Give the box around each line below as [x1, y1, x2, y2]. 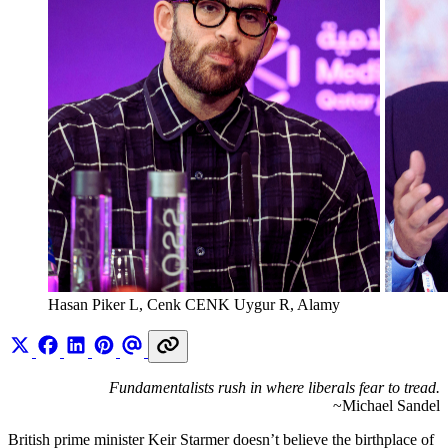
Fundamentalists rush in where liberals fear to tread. [109, 379, 440, 397]
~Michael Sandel [333, 397, 440, 415]
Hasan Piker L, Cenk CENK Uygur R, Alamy [48, 296, 344, 314]
